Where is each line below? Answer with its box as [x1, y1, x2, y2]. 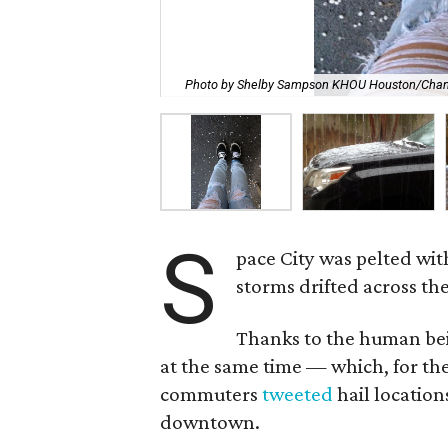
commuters [160, 382, 263, 406]
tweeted [262, 382, 334, 406]
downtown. [160, 410, 261, 434]
